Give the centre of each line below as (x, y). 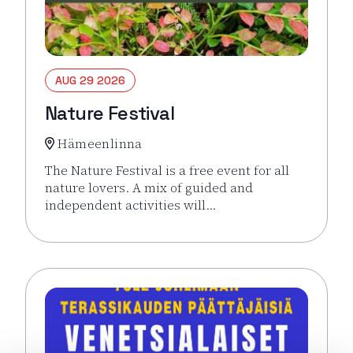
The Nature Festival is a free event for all (167, 170)
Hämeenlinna (100, 143)
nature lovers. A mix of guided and (149, 187)
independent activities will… (130, 204)
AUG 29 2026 (90, 80)
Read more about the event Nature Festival (175, 231)
